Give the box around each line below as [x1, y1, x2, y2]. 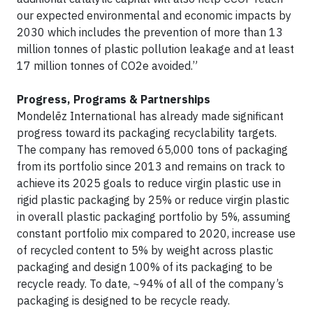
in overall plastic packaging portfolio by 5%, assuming [17, 209, 291, 224]
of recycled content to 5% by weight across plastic [17, 242, 273, 257]
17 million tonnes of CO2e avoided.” [17, 58, 198, 73]
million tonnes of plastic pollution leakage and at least [17, 41, 294, 56]
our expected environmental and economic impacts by [17, 8, 291, 22]
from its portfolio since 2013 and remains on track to [17, 159, 285, 173]
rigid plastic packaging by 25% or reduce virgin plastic [17, 192, 289, 207]
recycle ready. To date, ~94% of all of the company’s [17, 276, 284, 291]
